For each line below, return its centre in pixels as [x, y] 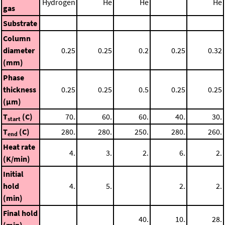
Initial [13, 174]
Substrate [20, 23]
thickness [20, 89]
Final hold [20, 213]
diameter [19, 50]
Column [17, 38]
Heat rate [19, 146]
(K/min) [17, 158]
